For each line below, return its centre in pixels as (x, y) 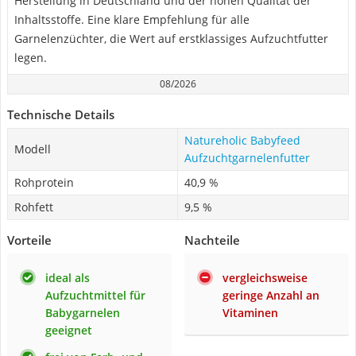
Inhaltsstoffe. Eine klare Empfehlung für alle (132, 19)
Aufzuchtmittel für (95, 295)
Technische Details (61, 114)
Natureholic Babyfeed (242, 140)
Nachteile (212, 240)
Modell (33, 149)
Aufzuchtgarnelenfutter (247, 158)
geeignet (69, 330)
